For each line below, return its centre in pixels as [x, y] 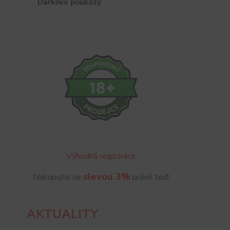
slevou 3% [107, 177]
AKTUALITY [62, 214]
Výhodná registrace [101, 156]
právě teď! [149, 177]
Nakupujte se [58, 177]
